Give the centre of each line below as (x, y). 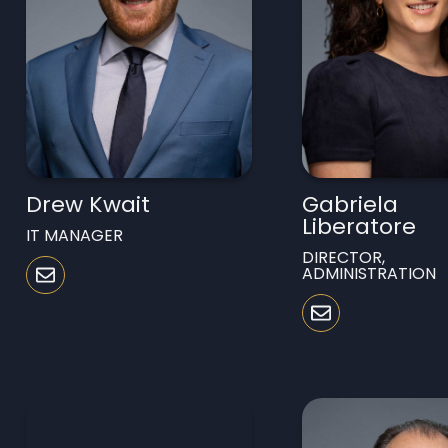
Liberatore (358, 226)
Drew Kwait (88, 204)
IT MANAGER (75, 235)
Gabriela (349, 204)
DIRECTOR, (343, 257)
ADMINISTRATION (368, 273)
